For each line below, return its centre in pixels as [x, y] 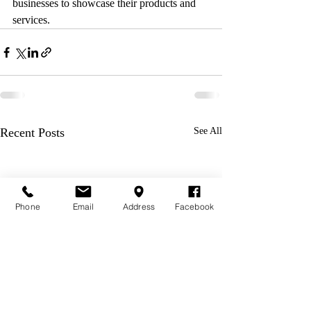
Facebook [194, 206]
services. [31, 20]
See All [208, 131]
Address [139, 206]
